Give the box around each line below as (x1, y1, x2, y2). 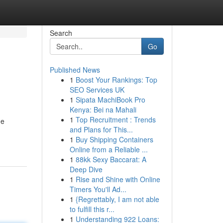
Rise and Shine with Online (75, 174, 160, 184)
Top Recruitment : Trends (75, 114, 156, 124)
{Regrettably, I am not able (75, 194, 159, 204)
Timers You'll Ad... (69, 184, 126, 194)
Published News (49, 65, 100, 75)
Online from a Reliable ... (69, 144, 148, 154)
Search (49, 28, 72, 38)
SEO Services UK (69, 85, 124, 95)
